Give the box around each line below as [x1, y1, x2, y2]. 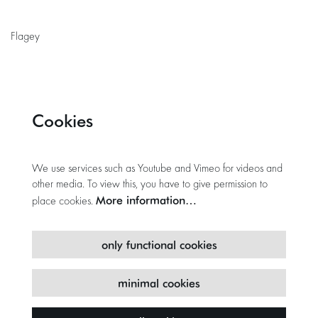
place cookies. [32, 196, 96, 207]
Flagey [11, 31, 40, 43]
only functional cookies [101, 237, 217, 252]
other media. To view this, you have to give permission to [32, 179, 268, 190]
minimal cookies [118, 275, 200, 290]
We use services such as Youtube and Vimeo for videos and [32, 163, 283, 175]
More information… [96, 192, 197, 207]
